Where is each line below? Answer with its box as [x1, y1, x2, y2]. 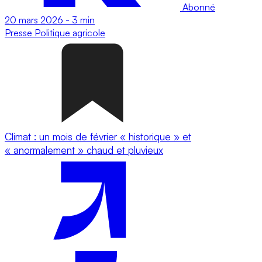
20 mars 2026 [5, 13, 63, 26]
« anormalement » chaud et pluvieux [5, 143, 163, 156]
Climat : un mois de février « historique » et [5, 130, 191, 143]
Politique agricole [35, 26, 105, 39]
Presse [5, 26, 35, 39]
